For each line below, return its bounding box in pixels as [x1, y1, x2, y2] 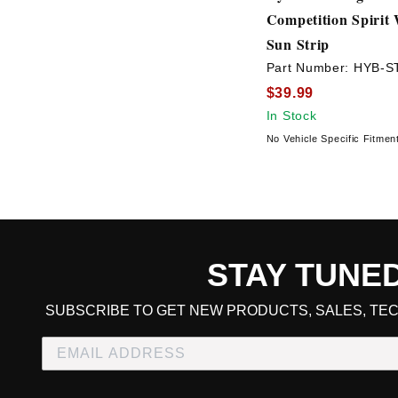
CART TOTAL [206, 290, 290, 305]
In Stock [266, 107, 317, 123]
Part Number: [266, 60, 354, 76]
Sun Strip [266, 34, 330, 55]
